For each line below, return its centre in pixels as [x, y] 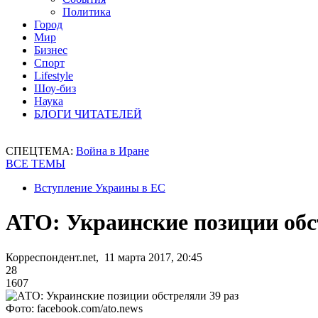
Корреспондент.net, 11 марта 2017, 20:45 [104, 257]
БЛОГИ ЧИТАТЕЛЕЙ [88, 114]
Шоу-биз [55, 88]
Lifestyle [54, 76]
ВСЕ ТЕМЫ [35, 164]
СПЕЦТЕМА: [41, 151]
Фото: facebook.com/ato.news [74, 308]
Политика [87, 12]
